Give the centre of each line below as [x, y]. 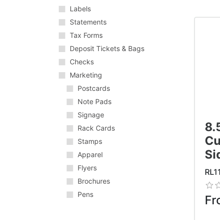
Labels [80, 9]
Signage [91, 115]
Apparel [90, 155]
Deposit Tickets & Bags [107, 49]
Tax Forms [86, 35]
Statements [88, 22]
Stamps [90, 141]
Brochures [94, 181]
